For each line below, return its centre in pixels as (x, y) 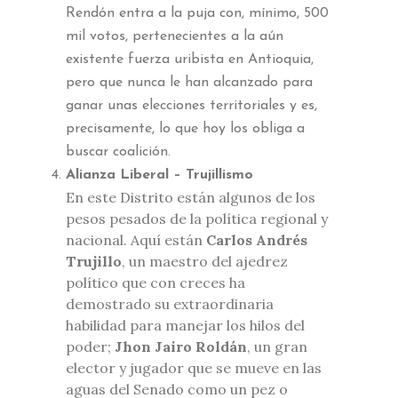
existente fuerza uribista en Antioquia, (190, 59)
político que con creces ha (155, 282)
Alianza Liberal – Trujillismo (159, 175)
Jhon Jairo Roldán (181, 346)
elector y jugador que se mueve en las (194, 367)
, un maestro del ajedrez (205, 261)
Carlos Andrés (257, 239)
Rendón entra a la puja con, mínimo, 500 (197, 13)
